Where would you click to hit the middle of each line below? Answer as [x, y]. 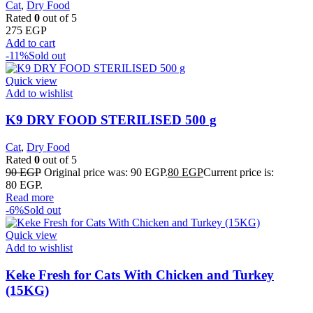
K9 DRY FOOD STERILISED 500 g [111, 120]
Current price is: [239, 173]
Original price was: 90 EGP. [106, 173]
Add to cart [30, 43]
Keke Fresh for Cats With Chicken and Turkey [140, 275]
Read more [30, 198]
